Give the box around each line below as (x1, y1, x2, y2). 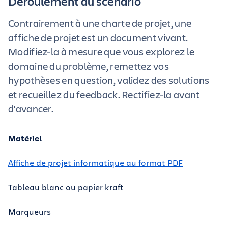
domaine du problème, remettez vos (8, 59, 169, 73)
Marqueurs (8, 206, 51, 217)
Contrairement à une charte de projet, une (8, 16, 192, 30)
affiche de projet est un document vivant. (8, 31, 188, 44)
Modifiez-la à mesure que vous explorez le (8, 45, 195, 59)
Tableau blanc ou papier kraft (8, 182, 124, 192)
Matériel (8, 133, 42, 144)
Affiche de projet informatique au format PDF (8, 157, 183, 168)
